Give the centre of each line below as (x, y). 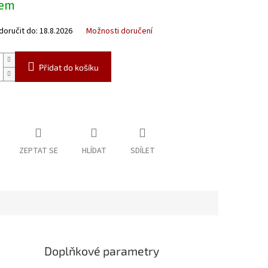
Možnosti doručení (119, 31)
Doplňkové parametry (102, 251)
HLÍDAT (94, 151)
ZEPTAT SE (38, 151)
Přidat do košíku (68, 68)
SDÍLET (142, 151)
